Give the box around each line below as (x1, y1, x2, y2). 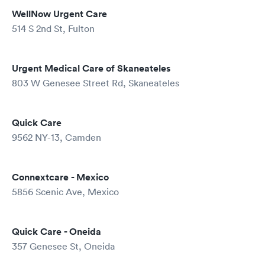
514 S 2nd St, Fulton (12, 22, 95, 34)
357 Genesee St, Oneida (12, 240, 115, 252)
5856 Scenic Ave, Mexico (12, 186, 119, 198)
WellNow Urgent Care (12, 8, 107, 20)
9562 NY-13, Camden (12, 131, 101, 143)
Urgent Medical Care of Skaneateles (12, 62, 170, 75)
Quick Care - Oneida (12, 225, 101, 238)
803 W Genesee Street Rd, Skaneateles (12, 77, 179, 89)
